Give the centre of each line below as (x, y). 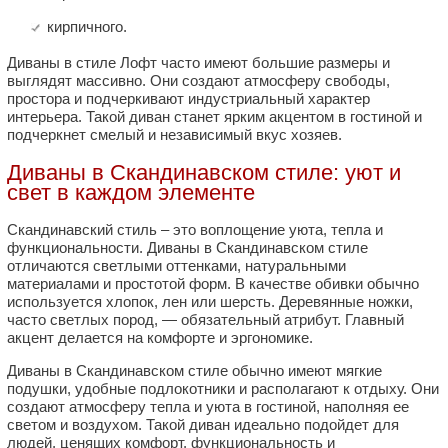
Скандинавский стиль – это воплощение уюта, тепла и (195, 229)
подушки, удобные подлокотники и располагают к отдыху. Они (223, 388)
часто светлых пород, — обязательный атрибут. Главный (205, 319)
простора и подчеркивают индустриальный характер (188, 99)
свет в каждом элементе (131, 192)
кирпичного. (87, 27)
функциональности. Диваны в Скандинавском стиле (187, 247)
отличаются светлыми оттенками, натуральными (176, 265)
